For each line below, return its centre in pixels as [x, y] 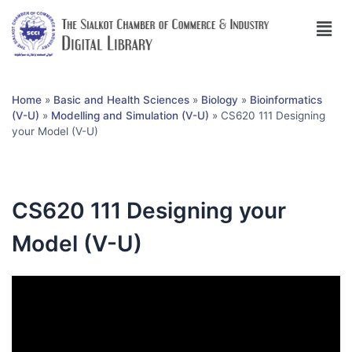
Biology [220, 99]
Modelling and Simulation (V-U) [130, 115]
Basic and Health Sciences [121, 99]
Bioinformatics [286, 99]
